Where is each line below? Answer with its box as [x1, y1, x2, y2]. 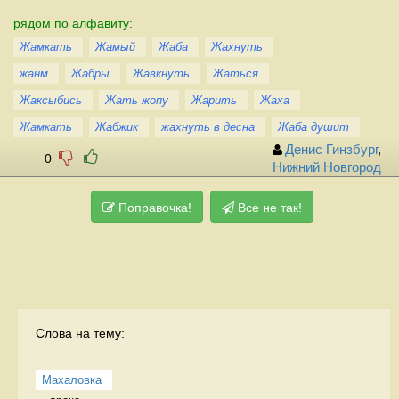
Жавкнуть [133, 67, 190, 80]
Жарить [191, 94, 237, 107]
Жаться [213, 67, 258, 80]
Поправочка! [115, 200, 191, 215]
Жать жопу [105, 94, 168, 107]
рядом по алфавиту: [13, 16, 133, 30]
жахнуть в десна [161, 120, 255, 134]
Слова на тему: [36, 326, 125, 340]
